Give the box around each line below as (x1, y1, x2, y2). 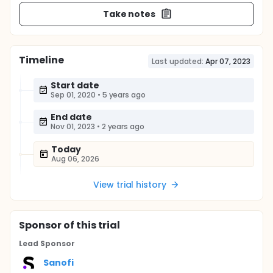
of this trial (61, 218, 121, 232)
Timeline (19, 53, 64, 67)
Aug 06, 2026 (51, 154, 99, 164)
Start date (51, 79, 99, 91)
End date (51, 111, 92, 123)
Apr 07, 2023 (205, 56, 250, 66)
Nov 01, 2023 (51, 121, 95, 132)
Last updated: (151, 56, 204, 66)
